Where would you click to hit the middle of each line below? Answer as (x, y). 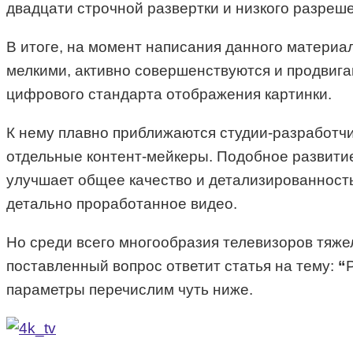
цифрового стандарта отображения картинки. (169, 95)
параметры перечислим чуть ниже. (130, 290)
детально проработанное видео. (122, 204)
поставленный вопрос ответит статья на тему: (172, 266)
